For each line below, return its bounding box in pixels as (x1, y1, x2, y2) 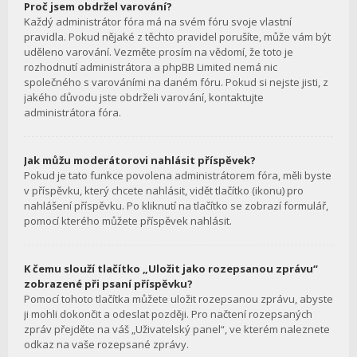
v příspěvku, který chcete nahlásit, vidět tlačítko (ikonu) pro (24, 183, 304, 198)
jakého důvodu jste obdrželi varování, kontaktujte (24, 90, 264, 105)
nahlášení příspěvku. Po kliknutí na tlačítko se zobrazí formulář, (24, 198, 328, 214)
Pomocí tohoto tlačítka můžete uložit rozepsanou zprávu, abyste (24, 292, 333, 307)
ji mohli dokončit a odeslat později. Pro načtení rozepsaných (24, 307, 312, 322)
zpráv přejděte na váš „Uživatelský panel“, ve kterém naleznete (24, 322, 330, 337)
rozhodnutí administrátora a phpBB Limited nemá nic (24, 60, 277, 75)
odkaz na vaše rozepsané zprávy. (24, 337, 189, 352)
